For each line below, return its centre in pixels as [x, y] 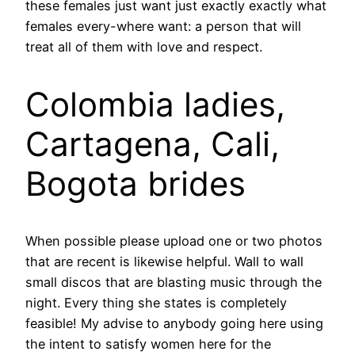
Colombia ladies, [155, 104]
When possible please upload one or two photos [174, 241]
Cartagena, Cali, [153, 143]
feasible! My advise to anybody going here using [174, 324]
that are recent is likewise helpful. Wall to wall [164, 262]
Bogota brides [136, 183]
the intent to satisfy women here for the [148, 344]
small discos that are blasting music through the [174, 282]
